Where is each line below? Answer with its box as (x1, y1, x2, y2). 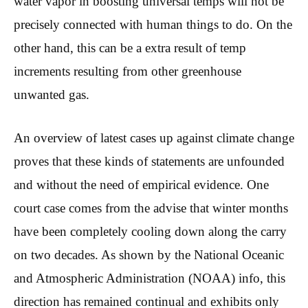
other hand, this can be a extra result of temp (14, 41, 246, 56)
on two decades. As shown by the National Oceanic (14, 247, 284, 262)
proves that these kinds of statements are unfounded (14, 153, 285, 168)
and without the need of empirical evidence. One (14, 177, 269, 192)
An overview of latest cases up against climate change (14, 130, 294, 145)
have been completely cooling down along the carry (14, 223, 287, 239)
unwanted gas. (14, 87, 89, 102)
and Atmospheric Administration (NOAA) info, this (14, 270, 285, 285)
